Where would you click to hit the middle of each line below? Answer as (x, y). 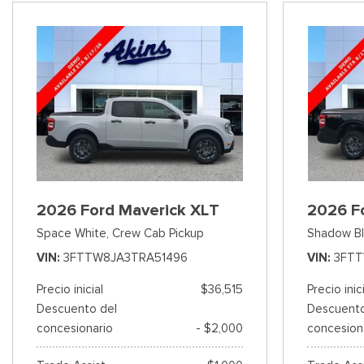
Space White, (73, 233)
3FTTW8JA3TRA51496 (126, 257)
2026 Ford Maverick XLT (128, 210)
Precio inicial (70, 289)
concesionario (75, 328)
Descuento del (77, 308)
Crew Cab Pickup (158, 233)
